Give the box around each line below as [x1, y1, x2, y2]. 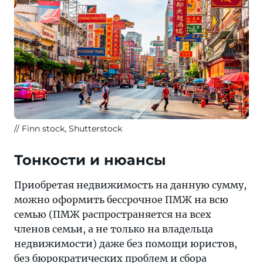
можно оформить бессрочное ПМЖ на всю [14, 194, 228, 206]
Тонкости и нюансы [14, 151, 166, 169]
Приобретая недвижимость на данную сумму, [14, 179, 247, 191]
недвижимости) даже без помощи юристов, [14, 238, 237, 250]
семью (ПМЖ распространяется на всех [14, 208, 211, 221]
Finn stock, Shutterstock [22, 123, 122, 134]
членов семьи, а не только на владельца [14, 223, 213, 235]
